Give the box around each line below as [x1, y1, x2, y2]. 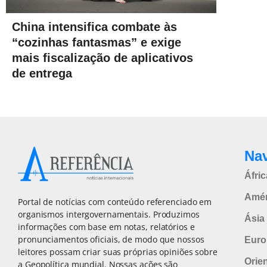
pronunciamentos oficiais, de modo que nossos [18, 234, 204, 246]
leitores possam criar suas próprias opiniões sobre [18, 246, 218, 258]
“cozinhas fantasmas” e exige [12, 36, 181, 49]
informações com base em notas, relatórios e [18, 221, 195, 233]
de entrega [12, 67, 72, 80]
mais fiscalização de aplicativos [12, 51, 193, 65]
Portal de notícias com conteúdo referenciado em [18, 196, 212, 208]
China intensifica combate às [12, 20, 177, 34]
